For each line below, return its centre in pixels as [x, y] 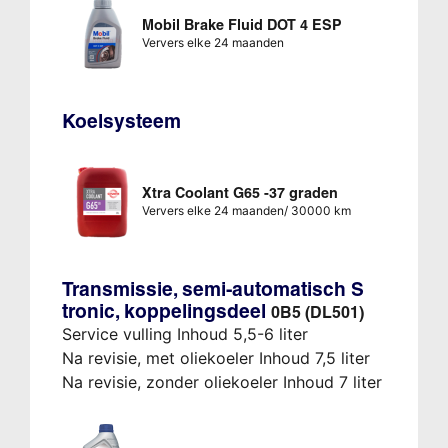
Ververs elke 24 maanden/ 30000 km [246, 211]
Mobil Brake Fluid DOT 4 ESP [241, 25]
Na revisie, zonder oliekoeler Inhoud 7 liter [221, 382]
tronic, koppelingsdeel [166, 311]
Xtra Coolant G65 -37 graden [239, 193]
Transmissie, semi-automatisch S [212, 289]
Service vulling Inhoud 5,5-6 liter [184, 334]
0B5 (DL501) [317, 312]
